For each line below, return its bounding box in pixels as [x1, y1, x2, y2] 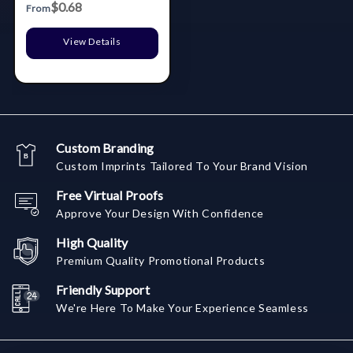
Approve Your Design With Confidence [56, 206, 264, 221]
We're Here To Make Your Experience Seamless [56, 301, 309, 315]
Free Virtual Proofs [56, 188, 164, 203]
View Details [63, 35, 121, 48]
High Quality [56, 235, 128, 251]
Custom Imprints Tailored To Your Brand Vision [56, 159, 308, 173]
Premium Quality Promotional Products [56, 254, 266, 268]
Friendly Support [56, 282, 150, 298]
